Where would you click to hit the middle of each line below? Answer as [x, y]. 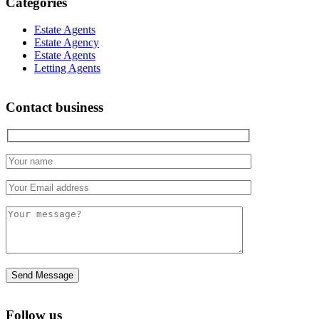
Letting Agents [67, 68]
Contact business [54, 107]
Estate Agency [67, 43]
